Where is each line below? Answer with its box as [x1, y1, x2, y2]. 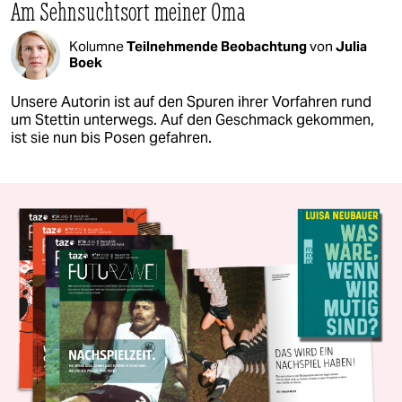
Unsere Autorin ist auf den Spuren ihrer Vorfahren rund [11, 92, 371, 111]
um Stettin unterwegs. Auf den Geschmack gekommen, [11, 109, 374, 129]
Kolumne [69, 38, 127, 56]
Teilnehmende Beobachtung [127, 38, 310, 56]
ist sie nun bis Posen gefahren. [11, 127, 212, 147]
